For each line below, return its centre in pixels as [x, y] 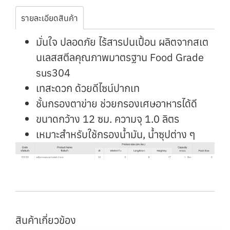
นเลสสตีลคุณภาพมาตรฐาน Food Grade [120, 57]
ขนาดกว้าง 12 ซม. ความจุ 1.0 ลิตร [108, 119]
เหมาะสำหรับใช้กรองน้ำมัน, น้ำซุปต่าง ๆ [116, 134]
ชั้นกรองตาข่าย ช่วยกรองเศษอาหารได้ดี [117, 103]
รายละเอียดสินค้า [50, 18]
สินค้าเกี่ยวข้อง [46, 220]
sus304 [53, 73]
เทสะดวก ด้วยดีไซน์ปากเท [88, 88]
